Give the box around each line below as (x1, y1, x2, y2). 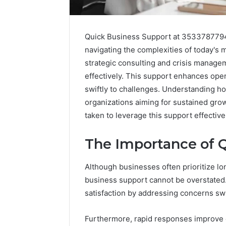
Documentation (177, 185, 225, 193)
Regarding (177, 195, 209, 203)
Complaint (177, 174, 208, 182)
